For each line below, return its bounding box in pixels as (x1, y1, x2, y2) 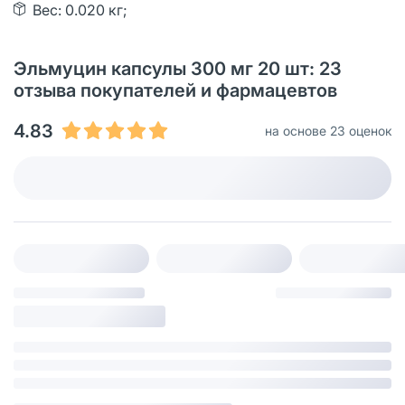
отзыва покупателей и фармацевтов (14, 79, 337, 101)
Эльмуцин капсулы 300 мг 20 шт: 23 (14, 57, 342, 80)
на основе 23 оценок (265, 122, 391, 138)
